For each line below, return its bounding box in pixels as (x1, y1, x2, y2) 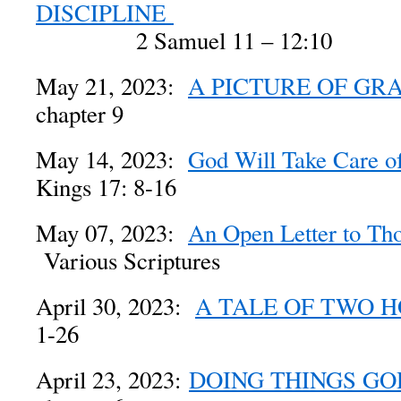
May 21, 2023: (36, 70, 188, 102)
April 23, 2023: (36, 363, 189, 396)
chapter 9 (36, 98, 124, 130)
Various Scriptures (36, 244, 220, 277)
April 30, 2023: (36, 290, 195, 322)
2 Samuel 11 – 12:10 (36, 24, 332, 56)
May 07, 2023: (36, 217, 188, 249)
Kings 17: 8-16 (36, 171, 176, 203)
